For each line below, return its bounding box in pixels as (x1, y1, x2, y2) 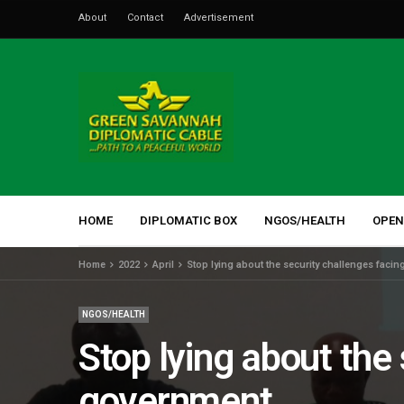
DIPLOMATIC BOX (140, 213, 237, 227)
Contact (127, 12, 163, 23)
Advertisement (184, 12, 253, 23)
